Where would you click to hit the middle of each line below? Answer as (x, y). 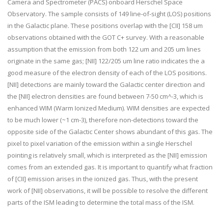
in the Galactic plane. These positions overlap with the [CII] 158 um (105, 26)
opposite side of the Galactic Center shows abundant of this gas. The (110, 132)
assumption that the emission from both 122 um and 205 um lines (104, 49)
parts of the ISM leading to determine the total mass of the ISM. (101, 202)
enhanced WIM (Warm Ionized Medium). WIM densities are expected (109, 108)
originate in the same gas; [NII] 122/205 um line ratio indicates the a (106, 61)
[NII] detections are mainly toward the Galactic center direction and (106, 84)
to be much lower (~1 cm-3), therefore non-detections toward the (103, 120)
